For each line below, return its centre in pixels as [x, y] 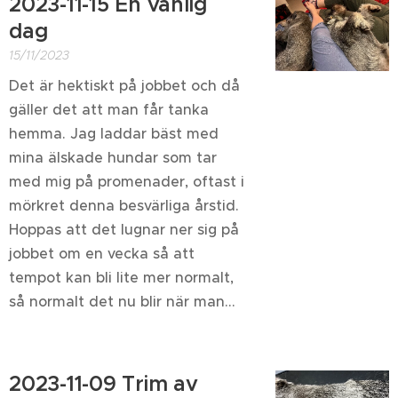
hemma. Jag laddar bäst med [114, 133]
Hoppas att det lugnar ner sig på [124, 229]
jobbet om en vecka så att [102, 253]
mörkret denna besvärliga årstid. [124, 205]
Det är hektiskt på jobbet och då [124, 85]
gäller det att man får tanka [109, 109]
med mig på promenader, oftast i [127, 181]
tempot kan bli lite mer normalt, [121, 277]
